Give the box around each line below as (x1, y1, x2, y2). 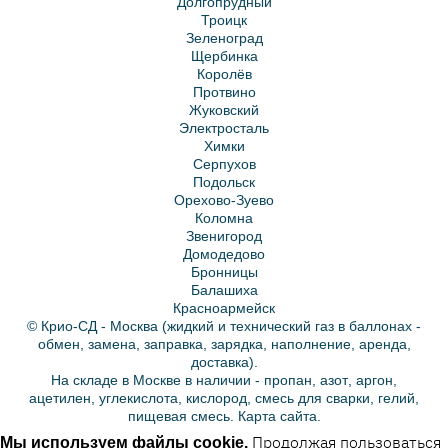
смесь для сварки (255, 390, 370, 407)
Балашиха (190, 282, 258, 299)
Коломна (195, 210, 253, 227)
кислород (186, 390, 247, 407)
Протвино (192, 84, 256, 101)
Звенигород (186, 228, 262, 245)
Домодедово (183, 246, 265, 263)
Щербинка (190, 48, 258, 65)
